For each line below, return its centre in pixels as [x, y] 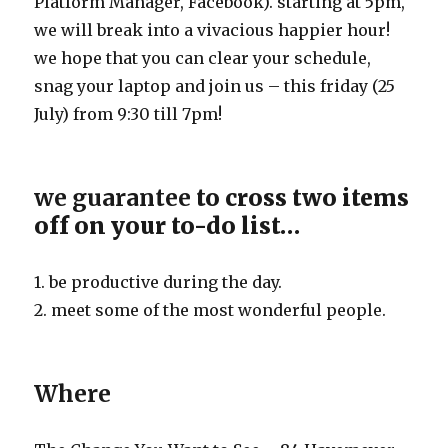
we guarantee [113, 198]
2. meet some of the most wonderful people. [210, 310]
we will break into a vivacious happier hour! [212, 30]
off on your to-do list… [167, 226]
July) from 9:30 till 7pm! [128, 114]
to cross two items [300, 198]
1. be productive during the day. [158, 282]
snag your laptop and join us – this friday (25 [215, 86]
